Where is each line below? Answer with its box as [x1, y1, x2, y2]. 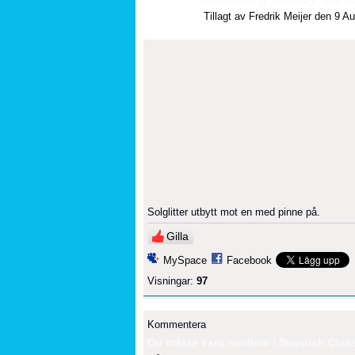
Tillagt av [204, 10, 249, 22]
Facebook [227, 254, 272, 266]
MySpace [163, 254, 207, 266]
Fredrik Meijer [249, 10, 311, 22]
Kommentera [147, 318, 206, 330]
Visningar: [147, 274, 193, 287]
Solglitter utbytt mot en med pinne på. [147, 205, 320, 218]
